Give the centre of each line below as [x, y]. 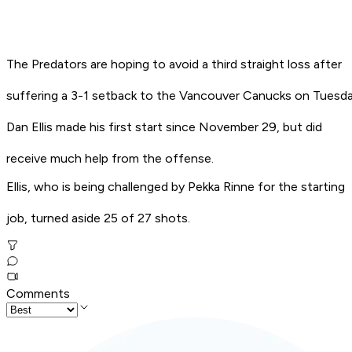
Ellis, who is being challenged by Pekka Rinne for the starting [176, 187]
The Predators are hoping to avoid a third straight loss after [174, 64]
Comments [38, 294]
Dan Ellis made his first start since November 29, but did [164, 127]
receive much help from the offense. [110, 159]
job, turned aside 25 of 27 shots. [98, 218]
